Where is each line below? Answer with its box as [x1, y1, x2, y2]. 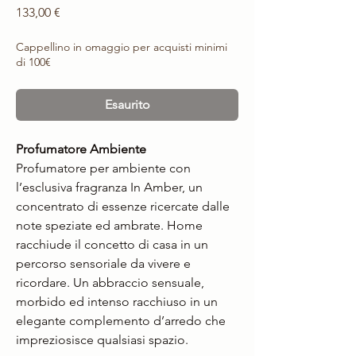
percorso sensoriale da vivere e [16, 255, 191, 271]
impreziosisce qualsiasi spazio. [16, 331, 188, 347]
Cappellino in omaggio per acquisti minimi [16, 39, 227, 54]
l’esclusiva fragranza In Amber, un [16, 179, 203, 195]
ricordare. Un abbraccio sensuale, [16, 274, 204, 290]
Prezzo [60, 3, 97, 19]
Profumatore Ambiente [16, 141, 146, 157]
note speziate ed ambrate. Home [16, 217, 203, 233]
